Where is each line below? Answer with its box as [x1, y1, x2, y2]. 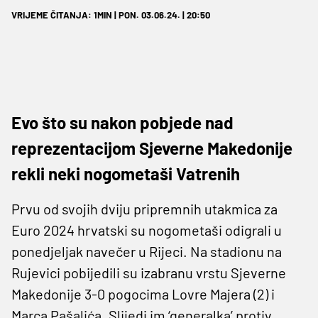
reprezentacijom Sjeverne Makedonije [11, 137, 292, 158]
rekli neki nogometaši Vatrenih [11, 163, 240, 184]
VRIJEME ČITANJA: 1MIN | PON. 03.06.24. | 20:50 [11, 9, 210, 21]
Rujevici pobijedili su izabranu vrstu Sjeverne [11, 263, 286, 281]
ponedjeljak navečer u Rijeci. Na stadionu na [11, 242, 282, 260]
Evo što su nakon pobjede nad [11, 111, 234, 133]
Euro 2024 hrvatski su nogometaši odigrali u [11, 221, 282, 238]
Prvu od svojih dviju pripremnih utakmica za [11, 199, 278, 217]
